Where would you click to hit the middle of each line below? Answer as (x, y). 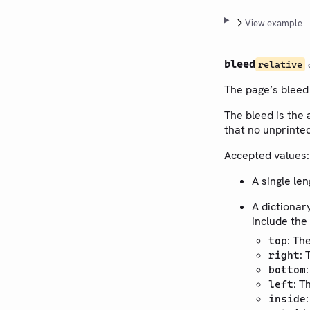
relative (280, 64)
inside (287, 299)
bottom (287, 270)
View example (273, 23)
